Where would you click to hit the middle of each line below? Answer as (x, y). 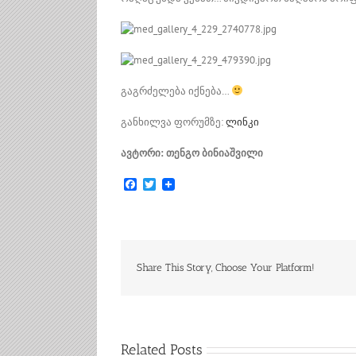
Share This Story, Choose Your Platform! (226, 268)
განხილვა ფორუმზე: (173, 122)
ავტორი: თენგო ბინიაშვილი (192, 153)
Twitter (174, 184)
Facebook (163, 184)
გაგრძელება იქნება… (176, 91)
